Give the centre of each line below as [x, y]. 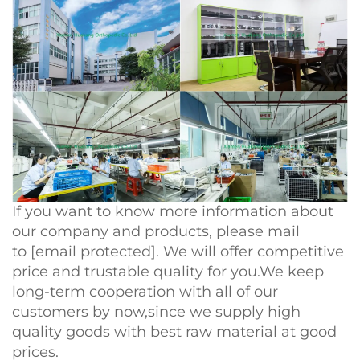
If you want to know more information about [173, 211]
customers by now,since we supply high [156, 311]
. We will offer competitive [250, 251]
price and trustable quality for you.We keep [168, 271]
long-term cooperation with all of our [145, 291]
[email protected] [93, 251]
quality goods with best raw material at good [174, 331]
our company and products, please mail [156, 231]
